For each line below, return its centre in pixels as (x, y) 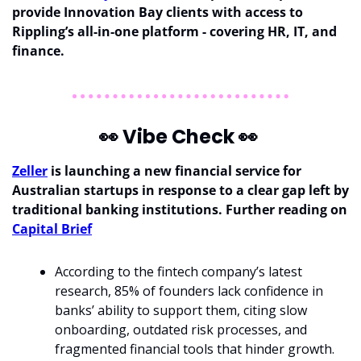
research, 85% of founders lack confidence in (189, 291)
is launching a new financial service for (174, 171)
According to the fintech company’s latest (178, 272)
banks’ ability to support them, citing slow (181, 311)
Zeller (30, 171)
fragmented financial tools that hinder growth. (195, 349)
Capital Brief (52, 229)
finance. (40, 51)
